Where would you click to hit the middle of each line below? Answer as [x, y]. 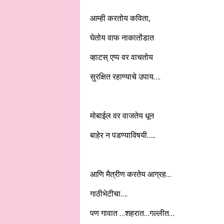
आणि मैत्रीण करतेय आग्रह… [130, 174]
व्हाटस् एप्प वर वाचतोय [121, 57]
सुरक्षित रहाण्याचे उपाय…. [125, 76]
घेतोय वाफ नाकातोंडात [122, 37]
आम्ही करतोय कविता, [120, 18]
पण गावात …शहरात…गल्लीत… [132, 213]
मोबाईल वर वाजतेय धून [122, 115]
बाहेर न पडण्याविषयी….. [122, 135]
